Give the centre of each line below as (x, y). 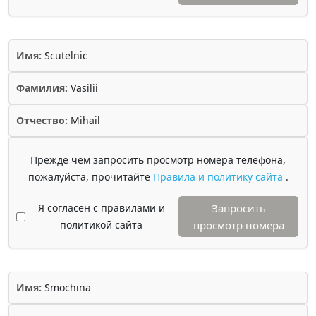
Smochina (66, 287)
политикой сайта (101, 225)
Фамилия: (42, 88)
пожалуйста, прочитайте (90, 177)
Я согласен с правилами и (101, 208)
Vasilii (83, 88)
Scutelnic (65, 55)
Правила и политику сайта (219, 177)
